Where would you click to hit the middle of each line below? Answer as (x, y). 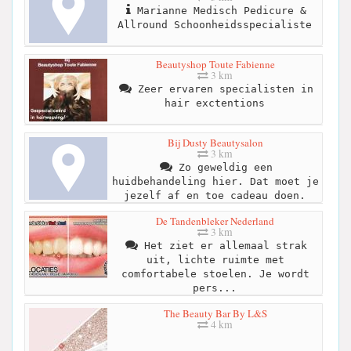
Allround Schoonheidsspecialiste (214, 24)
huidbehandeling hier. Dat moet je (215, 181)
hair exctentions (214, 103)
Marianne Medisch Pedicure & (218, 10)
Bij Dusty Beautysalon (215, 142)
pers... (214, 288)
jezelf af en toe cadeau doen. (214, 195)
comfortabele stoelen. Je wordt (215, 273)
